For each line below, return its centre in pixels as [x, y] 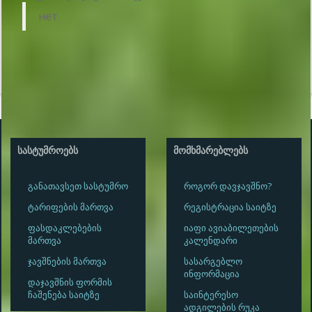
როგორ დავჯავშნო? [228, 186]
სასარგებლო [213, 261]
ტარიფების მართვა [71, 206]
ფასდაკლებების [65, 227]
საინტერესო [211, 294]
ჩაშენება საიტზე [64, 294]
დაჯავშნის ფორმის [70, 282]
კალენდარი [211, 240]
